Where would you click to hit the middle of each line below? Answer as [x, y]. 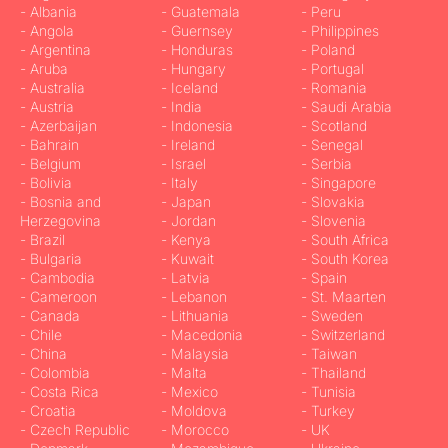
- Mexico [191, 391]
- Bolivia [46, 182]
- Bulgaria [53, 258]
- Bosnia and [60, 201]
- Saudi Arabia [349, 106]
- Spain [326, 277]
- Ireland [189, 144]
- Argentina [55, 49]
